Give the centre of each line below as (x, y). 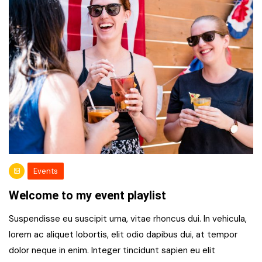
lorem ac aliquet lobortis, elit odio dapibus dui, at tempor (123, 235)
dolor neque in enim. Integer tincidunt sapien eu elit (112, 250)
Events (46, 171)
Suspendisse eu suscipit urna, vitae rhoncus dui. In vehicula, (128, 219)
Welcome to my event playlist (87, 195)
